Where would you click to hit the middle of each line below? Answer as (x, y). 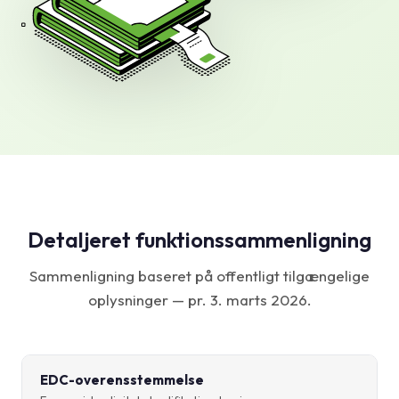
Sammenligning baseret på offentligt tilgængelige (199, 276)
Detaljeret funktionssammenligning (199, 240)
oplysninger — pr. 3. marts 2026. (199, 300)
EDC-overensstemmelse (122, 380)
